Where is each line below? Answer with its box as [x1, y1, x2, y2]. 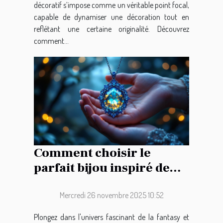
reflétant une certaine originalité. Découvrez [34, 23, 189, 34]
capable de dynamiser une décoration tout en [34, 11, 189, 22]
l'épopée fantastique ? [34, 175, 163, 191]
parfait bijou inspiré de [34, 160, 170, 176]
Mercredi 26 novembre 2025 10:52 [59, 190, 164, 201]
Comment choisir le [34, 145, 151, 161]
